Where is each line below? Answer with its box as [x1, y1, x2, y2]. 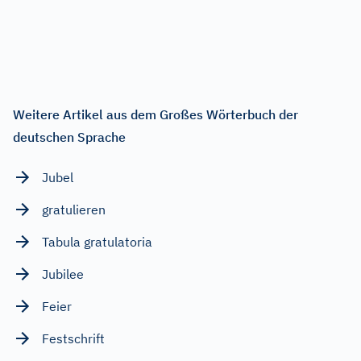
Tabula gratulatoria [42, 233, 152, 250]
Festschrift [42, 330, 105, 346]
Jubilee [42, 265, 84, 282]
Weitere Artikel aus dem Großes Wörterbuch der [13, 106, 298, 122]
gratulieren [42, 201, 106, 218]
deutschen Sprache [13, 128, 126, 145]
